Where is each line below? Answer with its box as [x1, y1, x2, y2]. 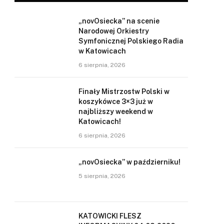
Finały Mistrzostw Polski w [78, 87, 169, 95]
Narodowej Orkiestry [78, 27, 149, 35]
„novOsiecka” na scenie [78, 17, 159, 25]
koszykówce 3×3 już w [78, 97, 153, 105]
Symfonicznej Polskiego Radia [78, 37, 183, 45]
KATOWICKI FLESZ [78, 212, 141, 220]
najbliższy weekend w [78, 107, 153, 115]
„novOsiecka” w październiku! [78, 158, 180, 166]
